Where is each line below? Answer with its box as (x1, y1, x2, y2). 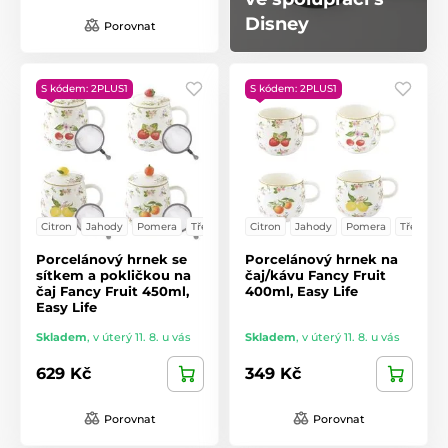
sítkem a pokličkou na (36, 266, 191, 283)
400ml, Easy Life (245, 282, 358, 299)
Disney (245, 12, 309, 35)
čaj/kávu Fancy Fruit (245, 266, 386, 283)
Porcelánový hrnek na (245, 250, 398, 267)
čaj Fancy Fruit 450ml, (36, 282, 189, 299)
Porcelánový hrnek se (36, 250, 187, 267)
